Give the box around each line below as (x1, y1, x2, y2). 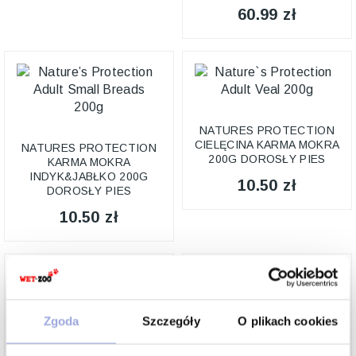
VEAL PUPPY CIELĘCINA (23, 341, 155, 354)
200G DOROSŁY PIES (208, 153, 326, 165)
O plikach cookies (238, 314, 339, 328)
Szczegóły (141, 314, 200, 328)
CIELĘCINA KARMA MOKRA (194, 138, 340, 151)
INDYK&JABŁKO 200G (29, 170, 149, 183)
